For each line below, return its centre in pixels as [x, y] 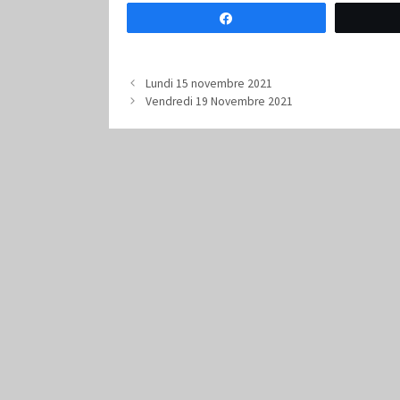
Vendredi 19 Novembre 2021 [220, 102]
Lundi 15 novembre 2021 [209, 84]
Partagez [268, 18]
